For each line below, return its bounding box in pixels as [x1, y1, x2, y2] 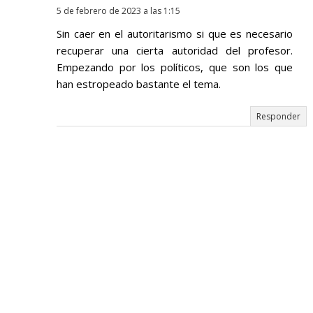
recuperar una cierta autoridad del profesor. [56, 43, 293, 58]
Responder [256, 110, 301, 123]
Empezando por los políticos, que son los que [56, 60, 293, 75]
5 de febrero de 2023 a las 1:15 [56, 5, 180, 17]
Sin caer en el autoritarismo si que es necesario [56, 27, 293, 41]
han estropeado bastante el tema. [56, 77, 221, 92]
